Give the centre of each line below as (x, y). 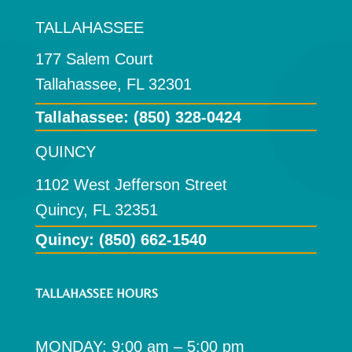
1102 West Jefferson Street (131, 185)
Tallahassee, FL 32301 (113, 84)
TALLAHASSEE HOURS (96, 294)
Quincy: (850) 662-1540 (121, 240)
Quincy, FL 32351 (96, 210)
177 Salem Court (94, 59)
